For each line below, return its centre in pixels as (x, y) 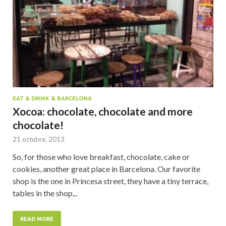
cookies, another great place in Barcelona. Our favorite (106, 168)
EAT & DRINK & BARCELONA (52, 98)
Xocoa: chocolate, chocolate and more (103, 111)
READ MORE (37, 219)
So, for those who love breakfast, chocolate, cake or (101, 156)
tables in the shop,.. (45, 193)
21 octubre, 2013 (39, 139)
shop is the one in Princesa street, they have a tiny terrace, (110, 181)
